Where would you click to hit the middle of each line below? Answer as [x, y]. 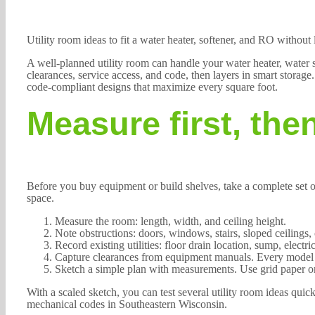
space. [40, 198]
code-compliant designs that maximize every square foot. [152, 86]
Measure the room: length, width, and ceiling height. [170, 221]
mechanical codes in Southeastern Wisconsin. [127, 304]
